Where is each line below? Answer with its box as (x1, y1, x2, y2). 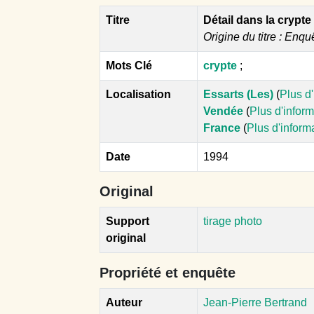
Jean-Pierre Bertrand (203, 296, 307, 308)
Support (106, 214, 149, 227)
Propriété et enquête (100, 264, 235, 280)
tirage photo (203, 214, 262, 227)
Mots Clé (106, 59, 152, 71)
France (203, 121, 240, 134)
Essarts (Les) (203, 88, 273, 100)
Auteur (106, 296, 142, 308)
